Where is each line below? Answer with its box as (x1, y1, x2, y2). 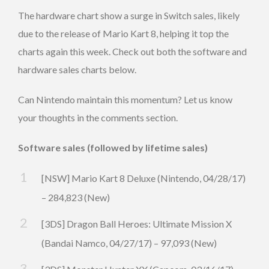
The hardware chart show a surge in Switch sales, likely (18, 10, 240, 22)
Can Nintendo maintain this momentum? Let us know (18, 94, 232, 106)
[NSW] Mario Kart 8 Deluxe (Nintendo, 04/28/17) (41, 172, 246, 184)
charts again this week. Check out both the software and (18, 46, 247, 58)
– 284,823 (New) (41, 192, 110, 204)
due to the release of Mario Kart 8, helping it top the (18, 28, 229, 40)
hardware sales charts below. (18, 64, 136, 76)
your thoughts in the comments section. (18, 112, 178, 124)
